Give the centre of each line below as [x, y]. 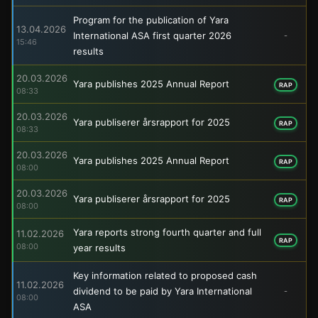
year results [99, 247]
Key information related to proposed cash [165, 275]
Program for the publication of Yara [151, 20]
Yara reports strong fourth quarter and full [167, 232]
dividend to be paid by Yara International [163, 291]
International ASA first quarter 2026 [152, 35]
